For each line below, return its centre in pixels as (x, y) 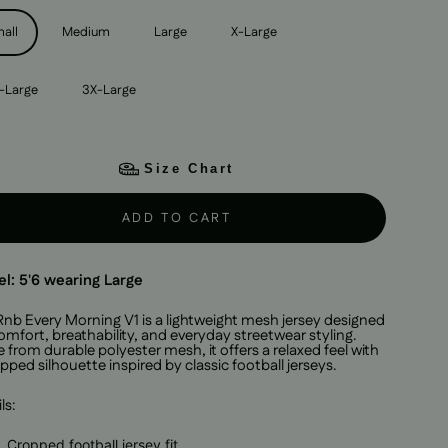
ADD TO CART (176, 217)
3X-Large (109, 89)
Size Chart (189, 168)
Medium (86, 31)
